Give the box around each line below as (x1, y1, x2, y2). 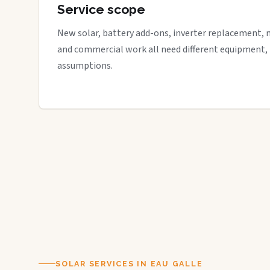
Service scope (57, 2, 145, 17)
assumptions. (57, 59, 113, 72)
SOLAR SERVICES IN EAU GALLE (55, 259, 203, 268)
